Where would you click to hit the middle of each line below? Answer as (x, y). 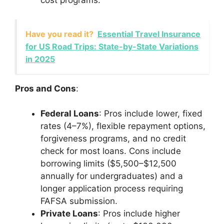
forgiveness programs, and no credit (113, 139)
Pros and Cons (45, 88)
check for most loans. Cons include (111, 151)
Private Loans (69, 214)
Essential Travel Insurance (149, 34)
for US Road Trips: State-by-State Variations (112, 46)
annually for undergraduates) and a (112, 176)
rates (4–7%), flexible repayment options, (123, 126)
